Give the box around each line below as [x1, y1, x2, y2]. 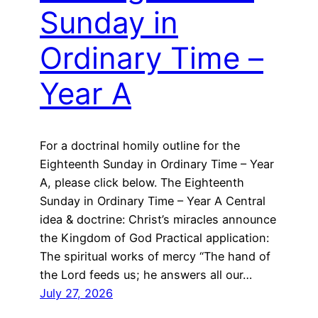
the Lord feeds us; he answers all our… [40, 267, 252, 282]
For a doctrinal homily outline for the [40, 138, 240, 153]
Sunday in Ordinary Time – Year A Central [40, 193, 265, 208]
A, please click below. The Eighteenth [40, 175, 244, 190]
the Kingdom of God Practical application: [40, 230, 269, 245]
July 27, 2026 [40, 285, 113, 300]
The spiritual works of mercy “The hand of [40, 248, 270, 263]
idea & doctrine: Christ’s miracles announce [40, 212, 276, 226]
